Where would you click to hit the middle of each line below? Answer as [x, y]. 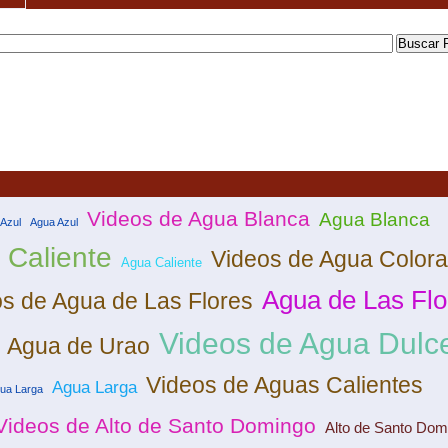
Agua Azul [53, 222]
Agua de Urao [78, 346]
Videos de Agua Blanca [198, 219]
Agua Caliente [161, 263]
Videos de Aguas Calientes [284, 385]
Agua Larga [94, 388]
